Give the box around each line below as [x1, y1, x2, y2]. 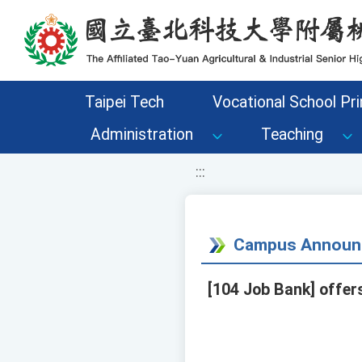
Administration [90, 125, 193, 144]
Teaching [261, 125, 323, 144]
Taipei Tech [84, 93, 164, 112]
